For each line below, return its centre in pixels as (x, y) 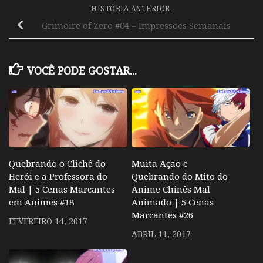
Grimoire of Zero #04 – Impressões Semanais (136, 26)
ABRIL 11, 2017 (161, 234)
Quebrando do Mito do (179, 176)
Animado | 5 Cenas (172, 202)
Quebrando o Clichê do (57, 163)
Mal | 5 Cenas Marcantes (62, 189)
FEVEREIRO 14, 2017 (48, 221)
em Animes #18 (41, 202)
